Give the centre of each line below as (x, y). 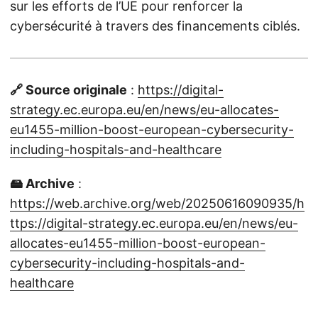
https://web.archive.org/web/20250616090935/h (157, 203)
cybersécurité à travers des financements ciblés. (155, 26)
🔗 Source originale (68, 90)
